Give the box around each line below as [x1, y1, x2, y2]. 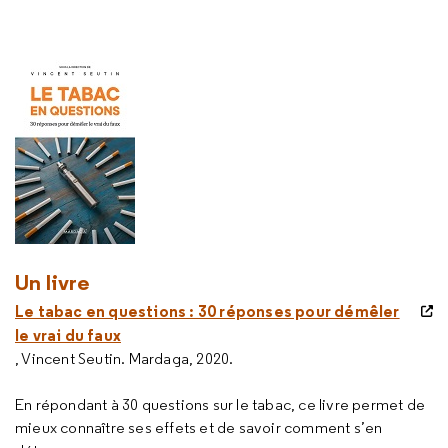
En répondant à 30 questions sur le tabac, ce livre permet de [15, 395, 426, 414]
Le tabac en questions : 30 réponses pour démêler [15, 301, 400, 321]
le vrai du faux [15, 325, 121, 345]
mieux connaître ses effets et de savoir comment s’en [15, 418, 383, 437]
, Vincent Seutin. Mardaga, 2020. [15, 349, 234, 368]
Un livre [15, 268, 91, 296]
